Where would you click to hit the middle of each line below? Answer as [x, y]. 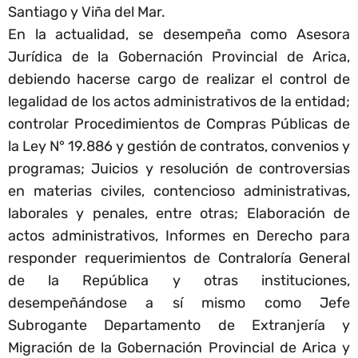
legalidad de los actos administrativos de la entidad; [179, 102]
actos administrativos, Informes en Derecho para [179, 236]
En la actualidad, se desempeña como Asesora [179, 35]
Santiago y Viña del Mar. [87, 12]
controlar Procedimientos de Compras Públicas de [179, 124]
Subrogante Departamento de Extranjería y [179, 326]
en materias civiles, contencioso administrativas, [179, 191]
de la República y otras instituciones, [179, 281]
